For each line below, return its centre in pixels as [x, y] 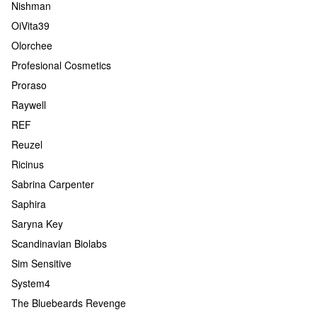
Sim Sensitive [41, 263]
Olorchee [32, 45]
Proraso [29, 85]
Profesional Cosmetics [61, 65]
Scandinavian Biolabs [59, 243]
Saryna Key [37, 224]
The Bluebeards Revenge [69, 303]
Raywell [29, 105]
